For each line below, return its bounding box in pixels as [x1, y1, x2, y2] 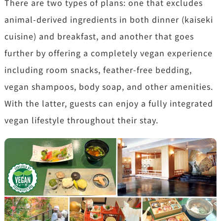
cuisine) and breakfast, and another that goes [4, 30, 194, 42]
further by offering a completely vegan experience [4, 46, 213, 59]
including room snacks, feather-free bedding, [4, 63, 192, 75]
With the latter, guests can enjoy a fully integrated [4, 97, 213, 109]
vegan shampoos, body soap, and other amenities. [4, 80, 213, 92]
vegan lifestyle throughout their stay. [4, 113, 158, 126]
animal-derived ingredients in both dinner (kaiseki [4, 13, 213, 25]
